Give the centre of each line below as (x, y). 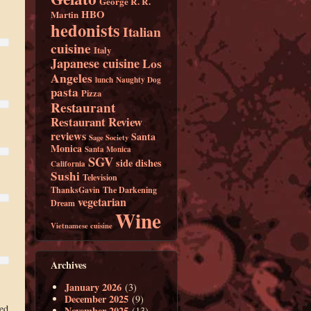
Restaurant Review (96, 121)
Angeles (71, 77)
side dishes (138, 162)
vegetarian (102, 201)
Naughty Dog (138, 79)
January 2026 (93, 287)
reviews (68, 135)
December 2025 (97, 299)
